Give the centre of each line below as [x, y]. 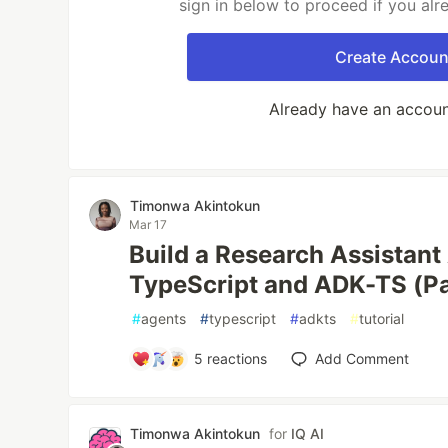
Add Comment [361, 358]
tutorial [382, 318]
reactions [234, 358]
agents [164, 318]
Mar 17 [148, 224]
